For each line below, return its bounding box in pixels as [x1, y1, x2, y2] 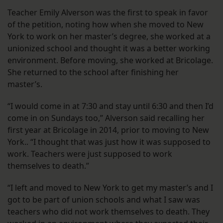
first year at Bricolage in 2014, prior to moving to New [7, 124, 209, 136]
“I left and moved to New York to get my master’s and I [7, 182, 213, 194]
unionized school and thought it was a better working [7, 43, 210, 54]
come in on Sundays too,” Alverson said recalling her [7, 112, 205, 124]
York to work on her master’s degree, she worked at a [7, 31, 211, 42]
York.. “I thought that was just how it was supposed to [7, 136, 211, 148]
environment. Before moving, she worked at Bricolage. [7, 55, 213, 66]
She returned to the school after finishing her [7, 67, 179, 78]
